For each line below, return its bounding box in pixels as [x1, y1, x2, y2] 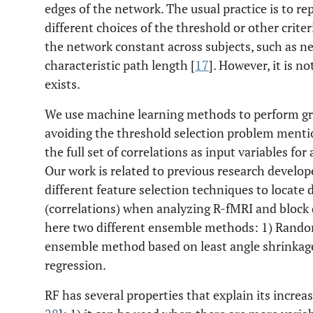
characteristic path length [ [45, 57, 195, 73]
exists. [45, 75, 80, 92]
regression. [45, 256, 106, 273]
